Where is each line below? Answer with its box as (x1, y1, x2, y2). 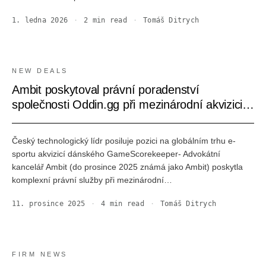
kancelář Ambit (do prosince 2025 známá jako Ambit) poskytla (12, 162, 243, 172)
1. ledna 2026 (12, 16, 68, 24)
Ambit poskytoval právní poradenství (12, 83, 199, 96)
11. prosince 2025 (12, 199, 85, 208)
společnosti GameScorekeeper (12, 113, 170, 126)
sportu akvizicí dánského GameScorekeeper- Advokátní (12, 149, 220, 159)
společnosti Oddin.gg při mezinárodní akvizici (12, 98, 243, 111)
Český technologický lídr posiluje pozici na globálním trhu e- (12, 136, 236, 145)
